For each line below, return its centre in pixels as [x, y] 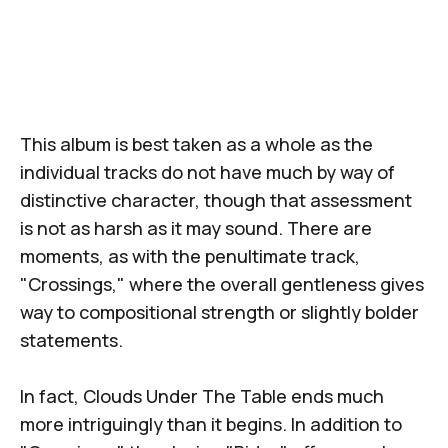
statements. [73, 340]
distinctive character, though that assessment [216, 200]
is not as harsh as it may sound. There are [196, 228]
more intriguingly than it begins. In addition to [211, 424]
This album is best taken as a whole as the [196, 144]
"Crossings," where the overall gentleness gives [222, 284]
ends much [335, 396]
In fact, [51, 396]
